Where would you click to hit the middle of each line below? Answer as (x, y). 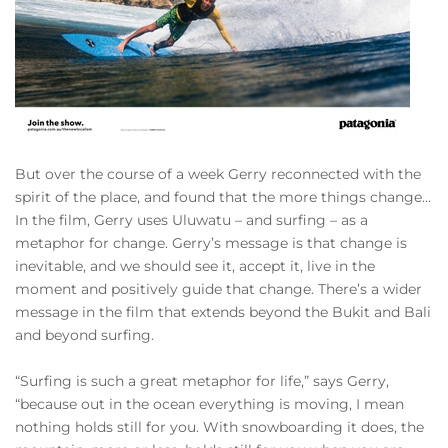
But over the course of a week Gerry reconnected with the (218, 174)
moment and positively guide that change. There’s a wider (218, 289)
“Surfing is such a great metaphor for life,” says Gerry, (202, 381)
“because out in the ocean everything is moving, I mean (209, 404)
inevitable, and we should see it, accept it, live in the (195, 266)
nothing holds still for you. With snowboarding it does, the (219, 427)
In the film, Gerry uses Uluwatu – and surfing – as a (191, 220)
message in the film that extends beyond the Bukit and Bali (223, 312)
